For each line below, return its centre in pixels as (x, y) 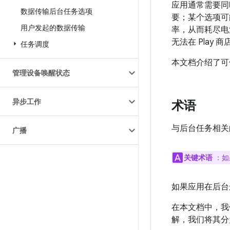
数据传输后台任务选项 (56, 11)
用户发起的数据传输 (53, 28)
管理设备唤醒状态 (41, 73)
